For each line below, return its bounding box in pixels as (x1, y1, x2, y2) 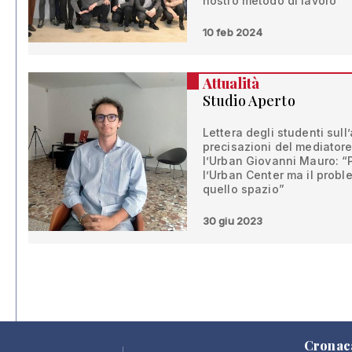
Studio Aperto (202, 91, 295, 110)
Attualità (202, 74, 260, 93)
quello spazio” (202, 182, 284, 196)
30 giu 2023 (202, 214, 263, 227)
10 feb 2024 (202, 26, 263, 38)
